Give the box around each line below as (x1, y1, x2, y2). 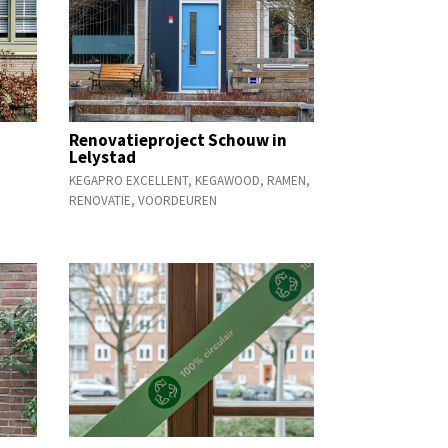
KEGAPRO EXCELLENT (68, 171, 188, 189)
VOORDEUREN (137, 191, 217, 209)
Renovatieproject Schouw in (68, 128, 287, 151)
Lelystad (68, 145, 136, 168)
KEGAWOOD (194, 171, 260, 189)
